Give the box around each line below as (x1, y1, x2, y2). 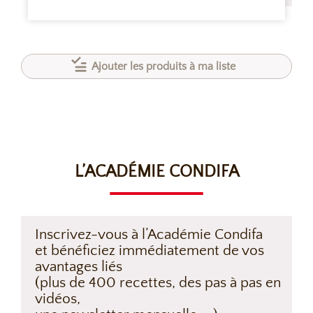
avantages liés (35, 259, 122, 275)
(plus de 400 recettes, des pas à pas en (35, 275, 281, 291)
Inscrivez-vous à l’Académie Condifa (35, 226, 263, 242)
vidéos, (35, 291, 80, 307)
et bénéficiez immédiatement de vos (35, 242, 264, 259)
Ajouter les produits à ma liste (92, 60, 235, 73)
